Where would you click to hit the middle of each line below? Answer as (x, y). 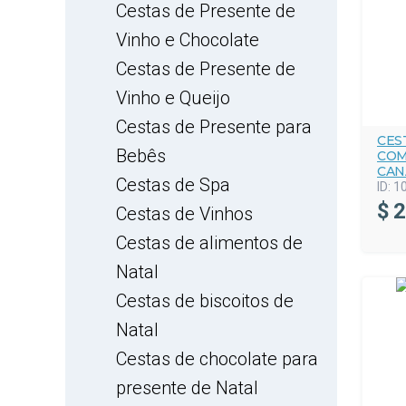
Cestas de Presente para (214, 127)
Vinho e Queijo (173, 98)
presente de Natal (187, 388)
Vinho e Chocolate (188, 40)
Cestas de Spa (173, 185)
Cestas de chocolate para (217, 359)
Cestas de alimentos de (209, 243)
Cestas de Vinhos (184, 214)
